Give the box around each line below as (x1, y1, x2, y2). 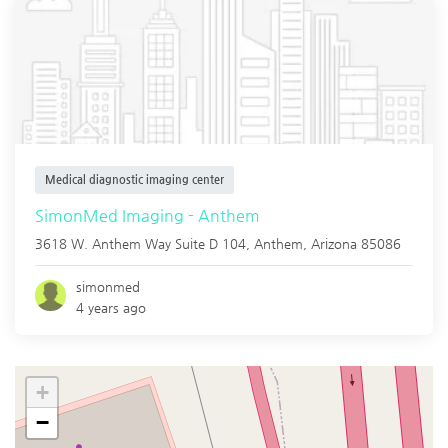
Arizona (311, 236, 357, 252)
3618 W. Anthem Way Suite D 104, (35, 236, 254, 252)
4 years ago (76, 300, 147, 316)
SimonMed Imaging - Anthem (35, 206, 260, 226)
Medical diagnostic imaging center (45, 173, 224, 187)
